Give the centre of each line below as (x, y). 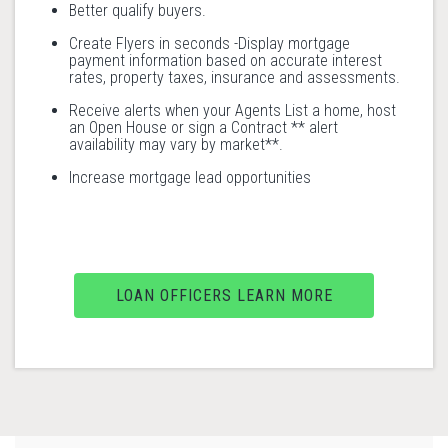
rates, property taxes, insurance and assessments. (234, 77)
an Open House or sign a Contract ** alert (203, 127)
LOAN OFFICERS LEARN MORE (224, 295)
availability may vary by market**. (176, 144)
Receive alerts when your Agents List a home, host (232, 110)
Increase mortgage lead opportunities (190, 177)
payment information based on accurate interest (225, 60)
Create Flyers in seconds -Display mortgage (209, 43)
